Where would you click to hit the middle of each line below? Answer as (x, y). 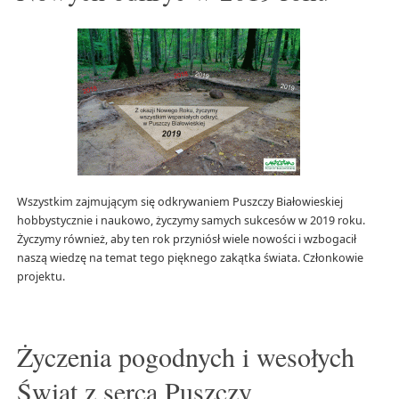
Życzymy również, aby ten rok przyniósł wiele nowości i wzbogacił (186, 239)
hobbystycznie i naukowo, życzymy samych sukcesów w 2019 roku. (191, 220)
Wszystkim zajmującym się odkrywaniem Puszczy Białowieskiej (179, 201)
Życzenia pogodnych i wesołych (185, 357)
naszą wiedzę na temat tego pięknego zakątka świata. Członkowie (190, 257)
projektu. (41, 276)
